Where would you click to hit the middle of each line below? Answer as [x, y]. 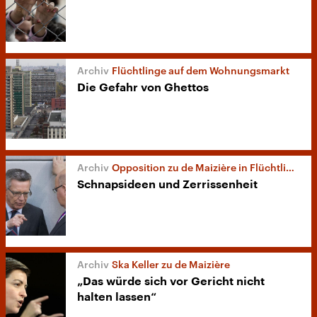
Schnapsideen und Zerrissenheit [167, 185]
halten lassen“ [117, 298]
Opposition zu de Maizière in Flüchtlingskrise [199, 168]
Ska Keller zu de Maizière [171, 265]
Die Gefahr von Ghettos [143, 88]
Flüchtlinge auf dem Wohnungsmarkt [201, 71]
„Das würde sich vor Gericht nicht [171, 282]
